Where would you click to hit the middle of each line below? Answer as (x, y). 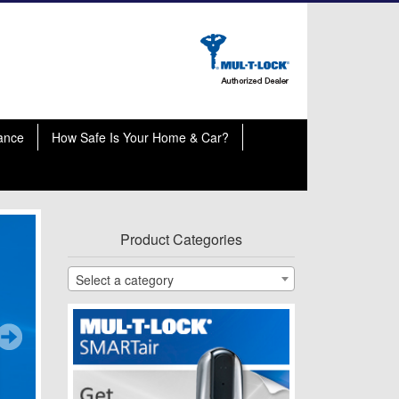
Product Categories (181, 239)
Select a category (125, 280)
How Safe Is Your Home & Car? (140, 137)
